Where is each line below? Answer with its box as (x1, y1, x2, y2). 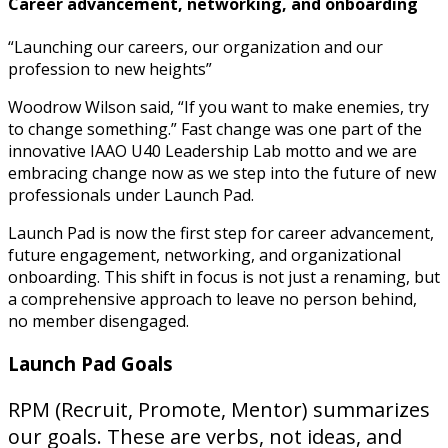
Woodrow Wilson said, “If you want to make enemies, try (8, 96, 429, 119)
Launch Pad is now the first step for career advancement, (8, 222, 434, 245)
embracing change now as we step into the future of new (8, 162, 436, 185)
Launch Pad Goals (8, 351, 173, 377)
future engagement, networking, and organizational (8, 244, 401, 267)
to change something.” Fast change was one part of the (8, 118, 422, 141)
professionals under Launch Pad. (8, 184, 254, 207)
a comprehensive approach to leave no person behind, (8, 288, 417, 311)
